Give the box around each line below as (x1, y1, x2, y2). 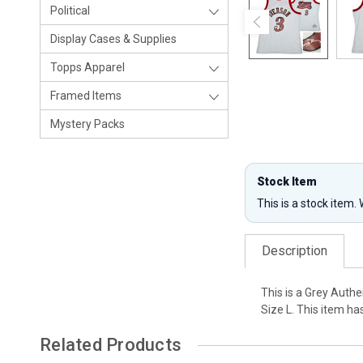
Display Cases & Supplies (50, 32, 177, 45)
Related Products (40, 335, 181, 355)
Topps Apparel (50, 61, 125, 74)
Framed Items (50, 89, 122, 102)
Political (50, 4, 90, 17)
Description (262, 243, 328, 258)
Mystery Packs (50, 117, 125, 130)
